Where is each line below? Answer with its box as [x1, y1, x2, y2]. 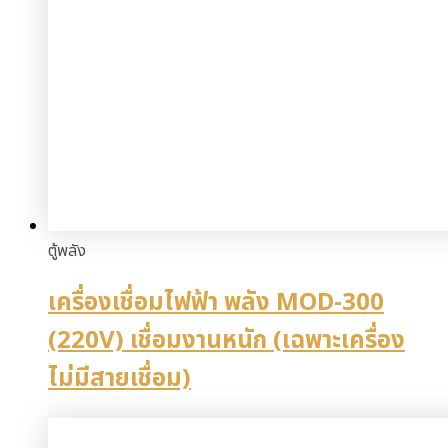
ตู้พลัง [48, 239, 86, 264]
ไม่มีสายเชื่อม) [48, 361, 191, 398]
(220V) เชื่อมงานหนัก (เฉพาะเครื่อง [48, 323, 405, 360]
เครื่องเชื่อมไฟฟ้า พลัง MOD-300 [48, 285, 384, 322]
